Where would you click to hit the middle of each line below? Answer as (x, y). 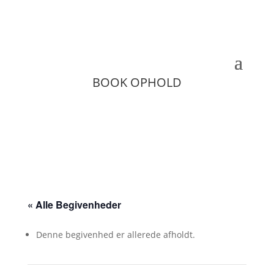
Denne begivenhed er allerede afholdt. (115, 235)
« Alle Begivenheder (74, 205)
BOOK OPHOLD (137, 83)
